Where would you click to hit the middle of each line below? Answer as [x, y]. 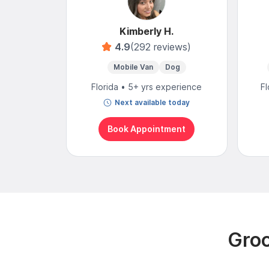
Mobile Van [133, 67]
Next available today [153, 102]
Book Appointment [147, 129]
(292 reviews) [161, 47]
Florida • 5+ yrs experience [147, 86]
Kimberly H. [147, 31]
